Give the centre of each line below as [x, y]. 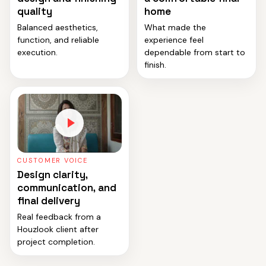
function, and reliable [58, 39]
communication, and [67, 187]
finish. [155, 64]
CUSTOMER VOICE [53, 160]
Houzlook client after [58, 229]
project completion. [56, 241]
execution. [37, 52]
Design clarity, [53, 174]
